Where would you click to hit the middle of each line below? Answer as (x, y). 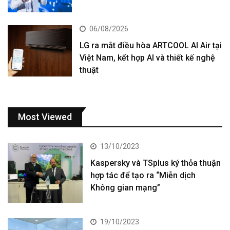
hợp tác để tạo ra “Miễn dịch (143, 175)
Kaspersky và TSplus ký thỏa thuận (156, 163)
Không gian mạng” (126, 187)
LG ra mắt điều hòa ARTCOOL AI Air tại (151, 45)
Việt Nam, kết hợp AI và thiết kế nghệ (148, 57)
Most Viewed (45, 117)
